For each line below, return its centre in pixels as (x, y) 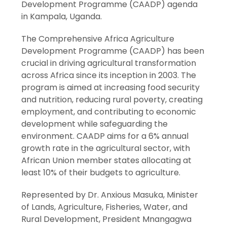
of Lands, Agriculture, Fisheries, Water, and (105, 207)
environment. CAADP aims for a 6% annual (105, 136)
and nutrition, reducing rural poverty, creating (112, 100)
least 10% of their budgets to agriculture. (101, 173)
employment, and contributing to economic (109, 112)
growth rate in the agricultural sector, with (106, 148)
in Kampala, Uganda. (62, 17)
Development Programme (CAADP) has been (113, 51)
